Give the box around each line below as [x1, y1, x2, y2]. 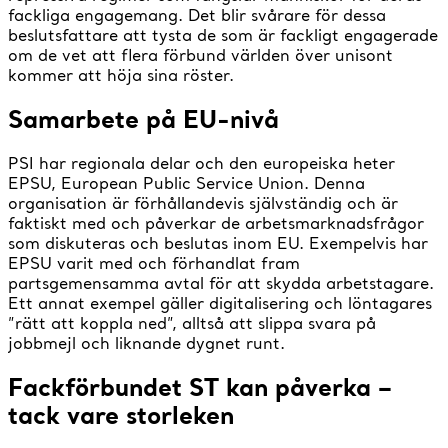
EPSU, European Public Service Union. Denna [8, 173, 365, 194]
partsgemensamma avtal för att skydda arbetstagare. [8, 273, 434, 294]
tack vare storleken [8, 399, 241, 431]
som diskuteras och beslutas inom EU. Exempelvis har [8, 233, 428, 254]
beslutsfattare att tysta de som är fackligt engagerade [8, 24, 438, 45]
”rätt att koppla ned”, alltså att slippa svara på [8, 313, 376, 334]
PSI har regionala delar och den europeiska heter [8, 153, 395, 174]
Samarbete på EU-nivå [8, 102, 279, 134]
